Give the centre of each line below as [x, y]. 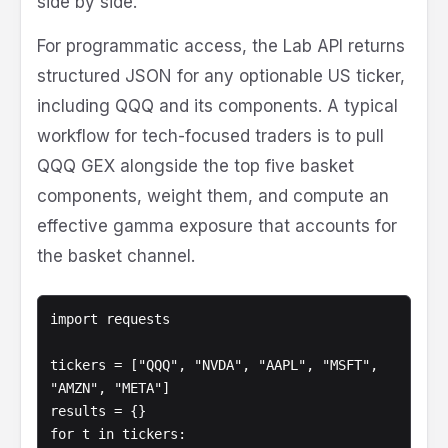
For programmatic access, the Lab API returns [221, 46]
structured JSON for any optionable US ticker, [221, 76]
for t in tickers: [118, 434]
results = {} [98, 411]
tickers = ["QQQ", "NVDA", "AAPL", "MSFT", [214, 365]
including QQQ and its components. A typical [217, 106]
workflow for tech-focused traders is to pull [210, 136]
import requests [110, 319]
